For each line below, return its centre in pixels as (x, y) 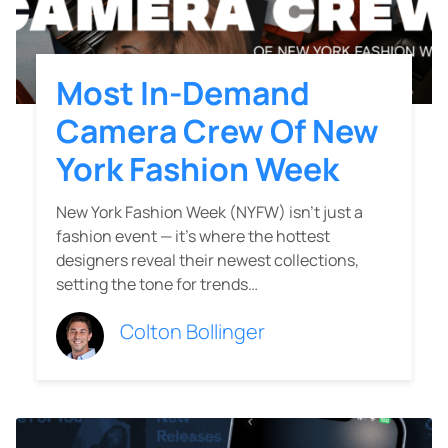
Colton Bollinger (192, 332)
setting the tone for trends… (157, 284)
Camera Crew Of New (217, 131)
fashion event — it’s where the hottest (193, 236)
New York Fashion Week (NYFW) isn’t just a (209, 212)
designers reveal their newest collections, (207, 260)
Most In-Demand (183, 93)
